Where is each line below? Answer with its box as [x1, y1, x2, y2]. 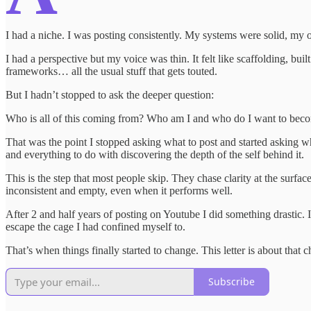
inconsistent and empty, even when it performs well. [6, 184, 233, 196]
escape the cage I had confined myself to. [6, 220, 185, 233]
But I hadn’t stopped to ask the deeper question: [6, 88, 214, 101]
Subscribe [208, 275, 255, 289]
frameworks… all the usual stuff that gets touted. [6, 65, 217, 77]
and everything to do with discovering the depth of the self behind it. [6, 148, 304, 160]
